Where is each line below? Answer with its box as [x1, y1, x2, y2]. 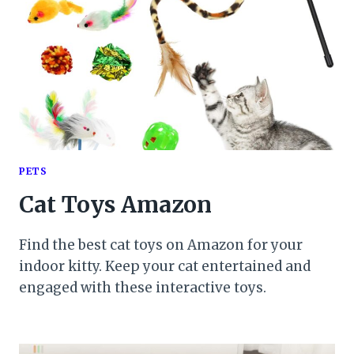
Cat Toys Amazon [19, 190, 212, 220]
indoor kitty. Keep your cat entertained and [19, 258, 311, 276]
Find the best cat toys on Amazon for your [19, 236, 303, 254]
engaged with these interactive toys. [19, 279, 266, 297]
